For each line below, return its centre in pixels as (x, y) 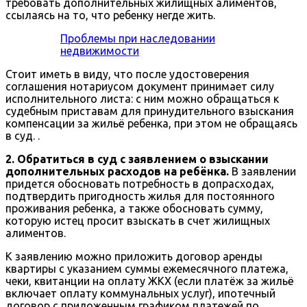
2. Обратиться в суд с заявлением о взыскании (137, 159)
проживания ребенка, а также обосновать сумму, (134, 209)
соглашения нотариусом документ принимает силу (140, 87)
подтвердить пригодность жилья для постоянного (140, 196)
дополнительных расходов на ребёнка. (117, 172)
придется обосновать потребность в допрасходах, (140, 184)
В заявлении (262, 172)
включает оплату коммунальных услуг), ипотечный (140, 294)
